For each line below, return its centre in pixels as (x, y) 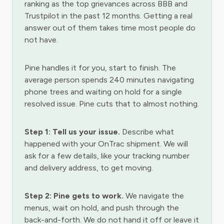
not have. (41, 40)
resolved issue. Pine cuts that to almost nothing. (112, 104)
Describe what (147, 132)
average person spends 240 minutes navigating (109, 80)
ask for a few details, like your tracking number (107, 156)
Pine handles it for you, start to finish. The (100, 68)
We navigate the (154, 196)
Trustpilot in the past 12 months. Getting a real (108, 16)
